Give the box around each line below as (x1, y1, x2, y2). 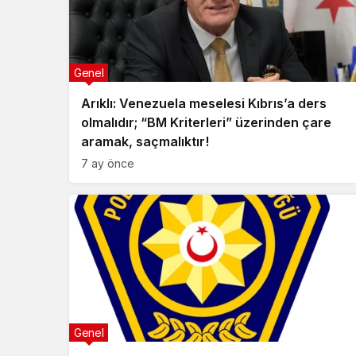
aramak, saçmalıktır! (81, 133, 209, 149)
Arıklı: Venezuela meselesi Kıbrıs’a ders (81, 95, 327, 111)
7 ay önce (81, 157, 134, 170)
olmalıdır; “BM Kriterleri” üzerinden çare (81, 114, 331, 130)
